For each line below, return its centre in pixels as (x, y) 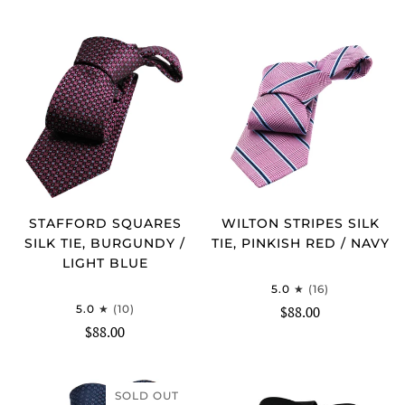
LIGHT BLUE (105, 263)
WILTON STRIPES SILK (300, 223)
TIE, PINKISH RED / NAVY (300, 243)
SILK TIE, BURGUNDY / (105, 243)
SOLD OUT (147, 395)
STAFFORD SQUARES (105, 223)
